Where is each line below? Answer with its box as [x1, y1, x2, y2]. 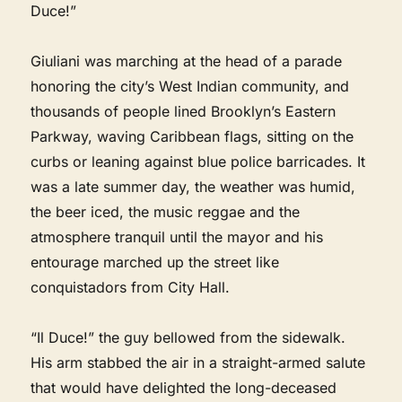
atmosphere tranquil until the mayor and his [31, 227, 324, 246]
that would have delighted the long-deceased [31, 378, 337, 397]
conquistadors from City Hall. [31, 277, 231, 296]
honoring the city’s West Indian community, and [31, 76, 350, 95]
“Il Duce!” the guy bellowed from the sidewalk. [31, 328, 346, 346]
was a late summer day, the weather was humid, [31, 177, 356, 196]
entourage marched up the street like [31, 252, 280, 271]
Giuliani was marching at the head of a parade [31, 51, 343, 70]
